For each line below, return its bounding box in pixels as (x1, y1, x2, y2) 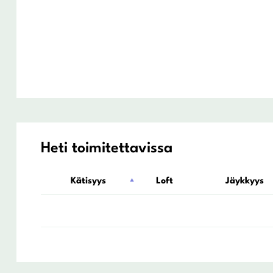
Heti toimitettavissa (40, 141, 172, 156)
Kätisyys (71, 176, 107, 186)
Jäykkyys (225, 176, 264, 186)
